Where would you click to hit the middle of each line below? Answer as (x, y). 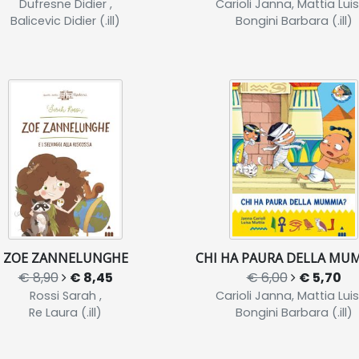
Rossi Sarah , (65, 296)
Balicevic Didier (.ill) (65, 21)
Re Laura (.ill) (65, 313)
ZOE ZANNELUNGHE (65, 258)
